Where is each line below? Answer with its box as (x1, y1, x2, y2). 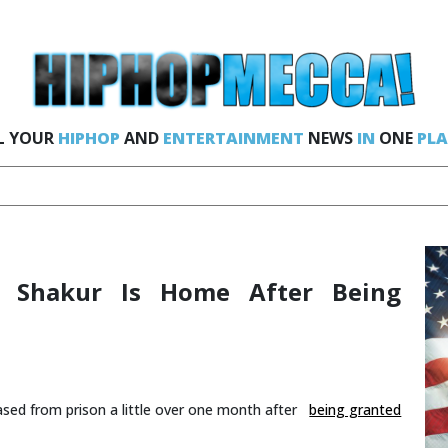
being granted (309, 400, 402, 419)
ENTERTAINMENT (162, 127, 304, 149)
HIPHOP (57, 127, 120, 149)
